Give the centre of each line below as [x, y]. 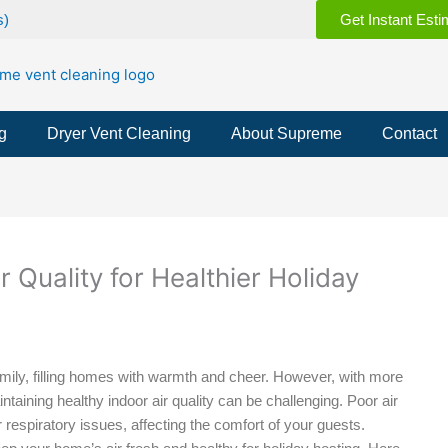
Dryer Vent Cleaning [118, 133]
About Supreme [286, 133]
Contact [409, 133]
